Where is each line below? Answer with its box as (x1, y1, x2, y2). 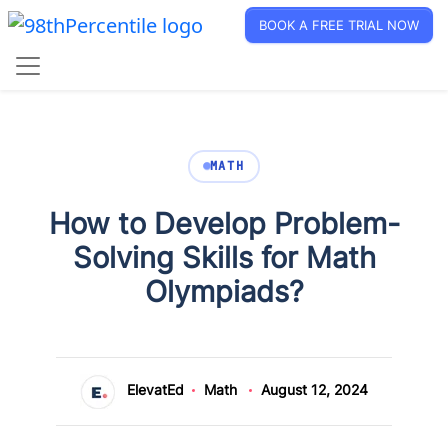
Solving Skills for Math (72, 239, 376, 275)
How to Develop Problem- (48, 205, 400, 241)
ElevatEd (127, 380, 185, 398)
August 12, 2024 (260, 380, 368, 398)
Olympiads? (144, 273, 304, 309)
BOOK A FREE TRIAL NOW (259, 16, 419, 33)
